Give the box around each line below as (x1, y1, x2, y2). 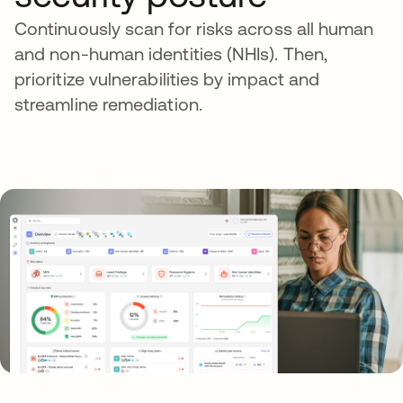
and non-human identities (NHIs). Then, (14, 43, 328, 65)
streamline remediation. (14, 94, 202, 115)
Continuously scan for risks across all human (14, 18, 374, 40)
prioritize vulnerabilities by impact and (14, 68, 320, 90)
